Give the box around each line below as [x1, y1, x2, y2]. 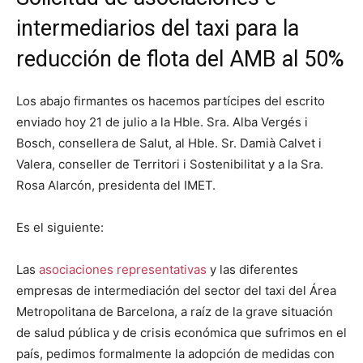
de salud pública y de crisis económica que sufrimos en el [16, 325, 347, 340]
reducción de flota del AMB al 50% [16, 46, 344, 72]
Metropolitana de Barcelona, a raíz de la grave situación [16, 304, 333, 319]
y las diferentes [207, 262, 298, 277]
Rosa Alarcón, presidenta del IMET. [16, 177, 216, 193]
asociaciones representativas [39, 262, 207, 277]
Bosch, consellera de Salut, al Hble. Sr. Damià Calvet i [16, 135, 322, 151]
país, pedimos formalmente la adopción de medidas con [16, 346, 335, 361]
